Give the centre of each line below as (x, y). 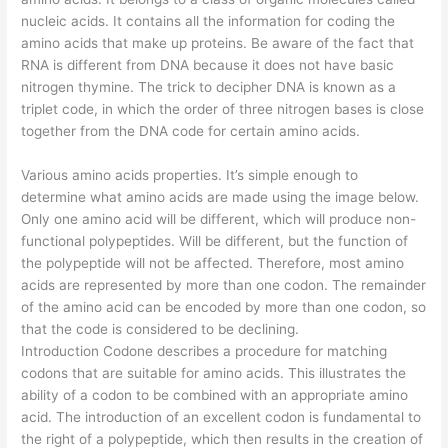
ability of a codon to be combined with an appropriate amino (215, 395)
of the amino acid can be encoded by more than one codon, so (224, 307)
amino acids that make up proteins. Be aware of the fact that (218, 43)
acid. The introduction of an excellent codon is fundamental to (221, 417)
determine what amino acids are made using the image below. (220, 197)
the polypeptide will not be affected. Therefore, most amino (213, 263)
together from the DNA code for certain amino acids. (191, 131)
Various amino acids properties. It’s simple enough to (190, 175)
